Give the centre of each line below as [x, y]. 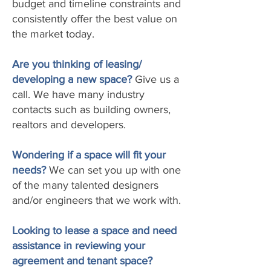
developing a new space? [72, 79]
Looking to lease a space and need [94, 230]
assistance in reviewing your [79, 246]
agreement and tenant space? [82, 261]
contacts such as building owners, [91, 109]
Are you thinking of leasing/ [77, 64]
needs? [29, 170]
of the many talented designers [85, 185]
